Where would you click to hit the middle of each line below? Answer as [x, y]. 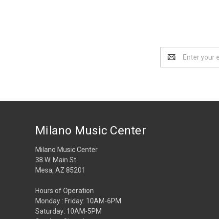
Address [173, 62]
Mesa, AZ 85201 [60, 170]
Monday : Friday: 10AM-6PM [78, 201]
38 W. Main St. [56, 160]
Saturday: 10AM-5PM [68, 211]
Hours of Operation [65, 190]
